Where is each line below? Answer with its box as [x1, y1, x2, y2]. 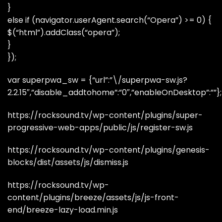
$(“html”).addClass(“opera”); [7, 26, 120, 38]
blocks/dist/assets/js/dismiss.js [7, 157, 128, 168]
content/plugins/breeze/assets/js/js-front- [7, 192, 179, 204]
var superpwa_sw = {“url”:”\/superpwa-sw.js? [7, 74, 187, 86]
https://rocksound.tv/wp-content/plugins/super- [7, 109, 203, 121]
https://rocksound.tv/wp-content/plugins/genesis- [7, 144, 210, 156]
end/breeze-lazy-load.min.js [7, 204, 118, 216]
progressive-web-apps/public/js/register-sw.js [7, 121, 193, 133]
